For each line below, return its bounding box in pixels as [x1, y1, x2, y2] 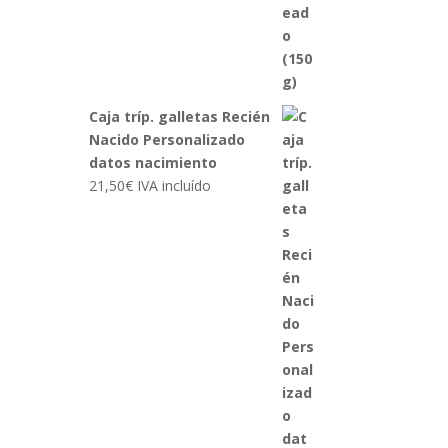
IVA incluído [137, 176, 212, 196]
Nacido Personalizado [89, 130, 246, 150]
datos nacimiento [89, 153, 218, 173]
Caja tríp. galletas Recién [89, 107, 271, 127]
